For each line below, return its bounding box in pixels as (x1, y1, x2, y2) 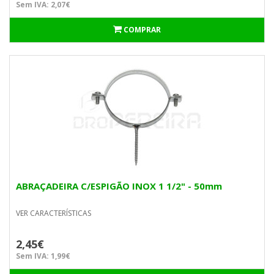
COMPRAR (124, 24, 161, 35)
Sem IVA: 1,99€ (16, 251, 70, 261)
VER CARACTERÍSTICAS (16, 208, 91, 218)
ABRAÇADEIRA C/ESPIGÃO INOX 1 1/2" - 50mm (16, 180, 222, 192)
